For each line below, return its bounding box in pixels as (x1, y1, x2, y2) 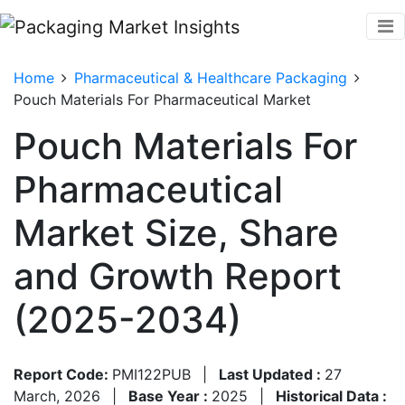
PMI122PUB (112, 364, 191, 383)
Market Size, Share (14, 210, 339, 255)
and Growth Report (14, 253, 342, 298)
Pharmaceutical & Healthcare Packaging (74, 68, 347, 87)
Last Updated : (219, 364, 325, 383)
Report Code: (14, 364, 112, 383)
